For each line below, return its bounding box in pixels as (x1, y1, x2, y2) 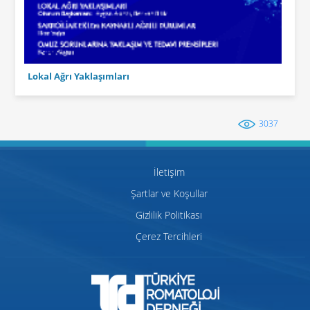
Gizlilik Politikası (136, 208, 202, 221)
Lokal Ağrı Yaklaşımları (27, 70, 129, 82)
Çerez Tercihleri (136, 229, 202, 243)
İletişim (153, 165, 185, 179)
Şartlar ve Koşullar (130, 186, 208, 200)
